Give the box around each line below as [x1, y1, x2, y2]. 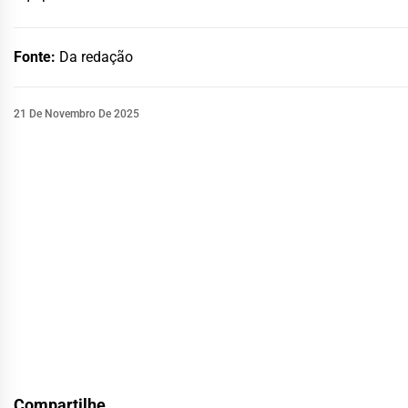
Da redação [59, 47, 133, 66]
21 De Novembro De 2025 [14, 107, 139, 120]
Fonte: [14, 47, 59, 66]
